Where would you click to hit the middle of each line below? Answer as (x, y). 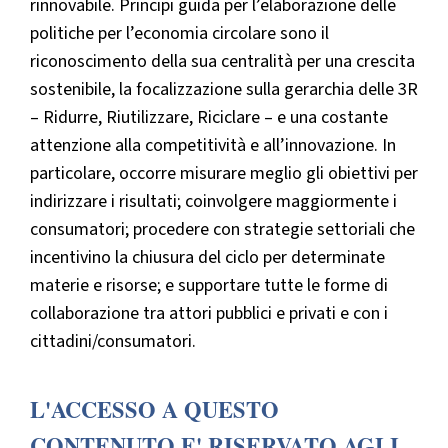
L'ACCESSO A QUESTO (154, 409)
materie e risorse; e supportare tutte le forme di (209, 285)
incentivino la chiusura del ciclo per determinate (207, 257)
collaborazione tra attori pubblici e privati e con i (209, 313)
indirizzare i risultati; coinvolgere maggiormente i (213, 201)
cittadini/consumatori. (113, 341)
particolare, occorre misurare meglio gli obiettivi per (224, 173)
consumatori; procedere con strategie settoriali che (222, 229)
